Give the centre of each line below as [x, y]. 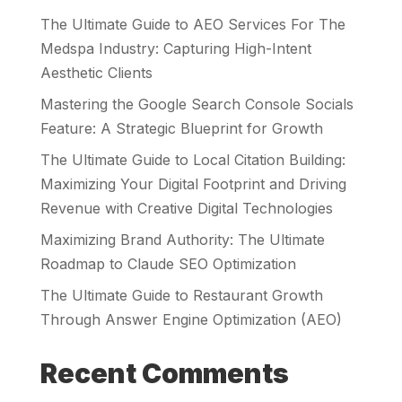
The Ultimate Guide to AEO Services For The [192, 25]
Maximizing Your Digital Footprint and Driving [193, 184]
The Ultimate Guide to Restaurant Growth [181, 296]
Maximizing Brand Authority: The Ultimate [182, 240]
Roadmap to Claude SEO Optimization [168, 264]
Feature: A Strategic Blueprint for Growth [181, 129]
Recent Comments [164, 374]
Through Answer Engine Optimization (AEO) [191, 320]
